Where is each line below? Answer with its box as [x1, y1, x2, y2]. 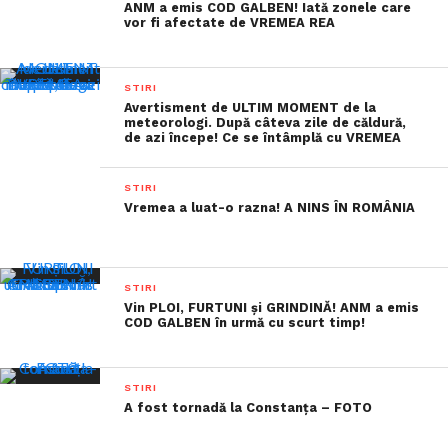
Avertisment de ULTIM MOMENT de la [124, 100, 377, 115]
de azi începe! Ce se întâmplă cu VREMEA [124, 130, 402, 145]
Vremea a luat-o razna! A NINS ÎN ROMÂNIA [124, 200, 416, 215]
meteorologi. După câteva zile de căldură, [124, 115, 407, 130]
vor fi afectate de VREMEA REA [124, 15, 336, 30]
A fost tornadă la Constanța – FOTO [124, 400, 373, 415]
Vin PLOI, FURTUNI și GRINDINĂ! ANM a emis [124, 300, 420, 315]
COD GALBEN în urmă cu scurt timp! [124, 315, 366, 330]
